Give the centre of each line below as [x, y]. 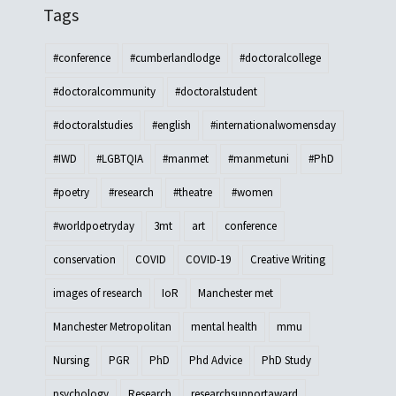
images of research [97, 293]
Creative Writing [287, 260]
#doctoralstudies [92, 126]
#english [171, 126]
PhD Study [286, 361]
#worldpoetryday [93, 226]
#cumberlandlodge [175, 58]
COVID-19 [208, 260]
